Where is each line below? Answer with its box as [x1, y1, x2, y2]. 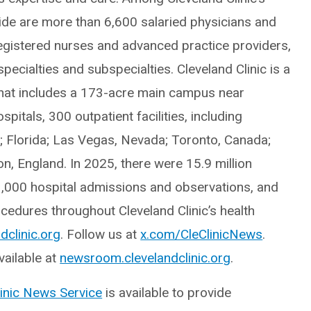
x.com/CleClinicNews [140, 226, 263, 242]
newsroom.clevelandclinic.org [60, 250, 231, 266]
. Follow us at [60, 226, 141, 242]
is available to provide [102, 285, 232, 301]
